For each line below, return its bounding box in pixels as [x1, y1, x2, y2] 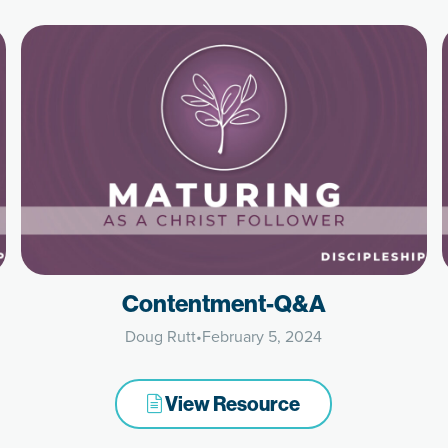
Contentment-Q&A [121, 288, 326, 318]
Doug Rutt [125, 325, 197, 348]
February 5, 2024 [202, 325, 323, 348]
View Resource [162, 391, 301, 416]
